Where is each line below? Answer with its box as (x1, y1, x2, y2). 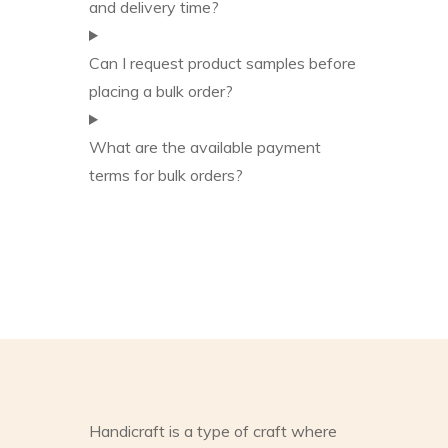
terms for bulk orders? (89, 165, 243, 185)
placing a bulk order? (89, 81, 233, 101)
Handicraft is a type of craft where (89, 421, 337, 441)
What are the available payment (89, 137, 321, 157)
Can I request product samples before (89, 53, 356, 73)
